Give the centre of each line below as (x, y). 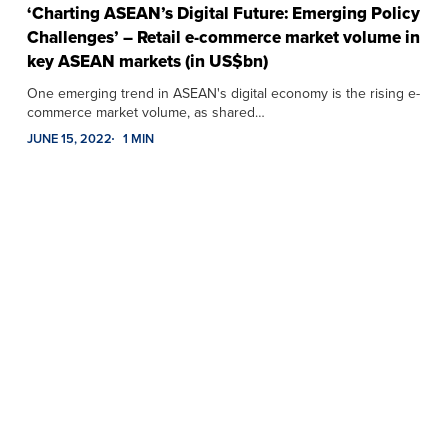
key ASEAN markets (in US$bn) (147, 62)
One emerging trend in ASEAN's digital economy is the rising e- (223, 94)
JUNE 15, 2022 (69, 139)
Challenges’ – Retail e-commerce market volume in (223, 38)
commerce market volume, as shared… (145, 113)
